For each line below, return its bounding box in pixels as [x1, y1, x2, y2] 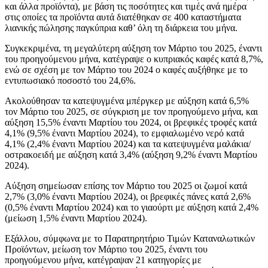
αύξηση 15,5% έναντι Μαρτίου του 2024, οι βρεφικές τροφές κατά [5, 117, 257, 127]
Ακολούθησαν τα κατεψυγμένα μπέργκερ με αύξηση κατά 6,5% [5, 95, 249, 106]
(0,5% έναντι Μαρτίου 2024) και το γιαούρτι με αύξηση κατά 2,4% [5, 202, 258, 212]
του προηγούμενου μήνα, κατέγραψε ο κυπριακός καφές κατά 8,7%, [5, 53, 263, 64]
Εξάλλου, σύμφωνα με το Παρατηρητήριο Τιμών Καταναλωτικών [5, 233, 255, 243]
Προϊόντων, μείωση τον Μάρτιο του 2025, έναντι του [5, 243, 208, 254]
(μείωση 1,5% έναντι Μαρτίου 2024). [5, 212, 147, 223]
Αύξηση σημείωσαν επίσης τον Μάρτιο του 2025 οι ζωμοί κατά [5, 180, 247, 191]
